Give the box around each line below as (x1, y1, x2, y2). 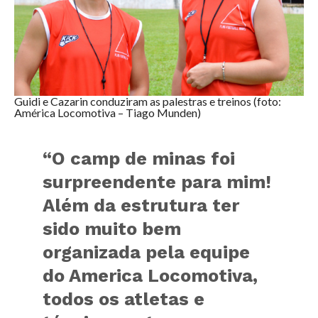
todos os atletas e (43, 287, 205, 309)
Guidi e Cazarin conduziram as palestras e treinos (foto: (13, 94, 281, 108)
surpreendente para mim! (43, 170, 272, 192)
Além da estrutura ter (43, 194, 240, 216)
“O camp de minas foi (43, 147, 236, 169)
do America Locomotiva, (43, 264, 258, 286)
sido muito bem (43, 217, 182, 239)
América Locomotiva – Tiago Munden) (13, 105, 201, 119)
